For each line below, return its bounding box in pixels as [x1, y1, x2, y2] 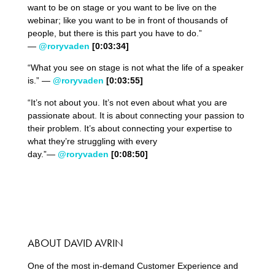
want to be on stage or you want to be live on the [27, 2, 217, 12]
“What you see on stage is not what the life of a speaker [27, 63, 244, 73]
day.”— [27, 149, 58, 159]
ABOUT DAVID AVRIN [27, 236, 123, 250]
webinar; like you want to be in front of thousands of [27, 15, 228, 25]
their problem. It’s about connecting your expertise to [27, 123, 232, 133]
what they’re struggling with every [27, 136, 157, 146]
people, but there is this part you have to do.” [27, 28, 202, 38]
